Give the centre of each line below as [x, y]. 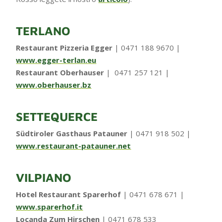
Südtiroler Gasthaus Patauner [72, 133]
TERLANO [43, 30]
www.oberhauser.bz [54, 84]
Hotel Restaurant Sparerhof [69, 194]
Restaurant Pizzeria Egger [64, 47]
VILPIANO [44, 177]
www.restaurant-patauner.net [74, 145]
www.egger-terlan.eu [56, 60]
